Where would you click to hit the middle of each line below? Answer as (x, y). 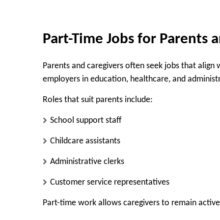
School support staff (86, 120)
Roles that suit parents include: (98, 100)
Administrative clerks (87, 162)
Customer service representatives (110, 182)
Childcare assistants (85, 141)
